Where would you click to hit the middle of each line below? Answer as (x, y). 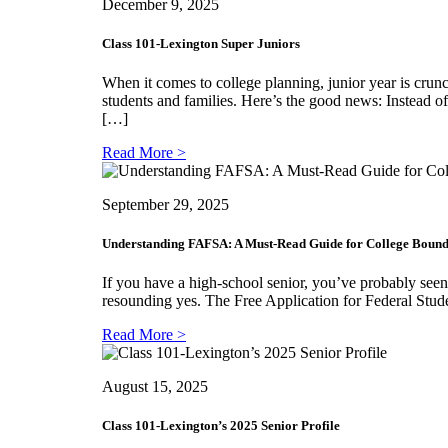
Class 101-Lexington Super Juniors (201, 43)
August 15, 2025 (155, 387)
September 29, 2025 (165, 204)
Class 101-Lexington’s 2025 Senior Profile (221, 426)
